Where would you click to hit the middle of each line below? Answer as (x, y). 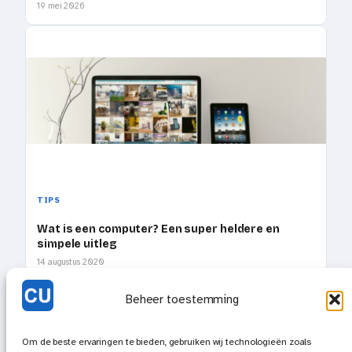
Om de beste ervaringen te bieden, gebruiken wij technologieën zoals (167, 342)
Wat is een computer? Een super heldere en (158, 229)
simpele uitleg (77, 244)
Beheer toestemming (182, 299)
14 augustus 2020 (71, 262)
